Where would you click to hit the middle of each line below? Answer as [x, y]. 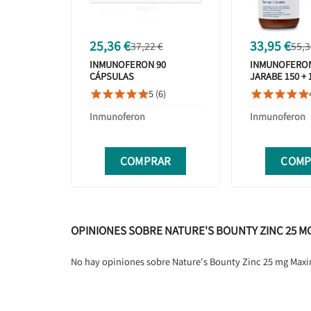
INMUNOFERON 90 [127, 65]
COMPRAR [145, 161]
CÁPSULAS [111, 76]
